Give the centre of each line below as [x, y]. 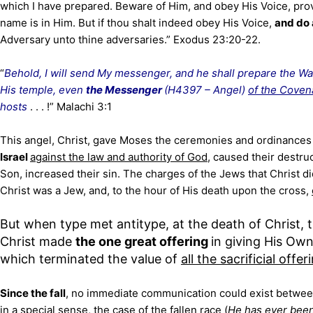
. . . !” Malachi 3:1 [71, 107]
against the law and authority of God [119, 157]
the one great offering [143, 241]
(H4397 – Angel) [206, 90]
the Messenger [125, 90]
